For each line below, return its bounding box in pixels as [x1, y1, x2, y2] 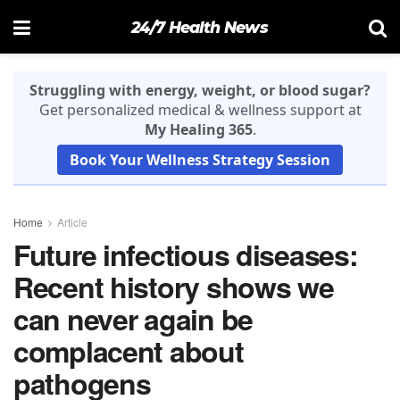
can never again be [13, 298, 253, 339]
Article [57, 214, 87, 229]
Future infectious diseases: [13, 234, 358, 275]
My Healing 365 [144, 120, 253, 139]
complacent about [13, 330, 244, 371]
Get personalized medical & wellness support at [38, 100, 362, 120]
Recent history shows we [13, 266, 334, 307]
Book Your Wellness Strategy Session [70, 150, 330, 170]
